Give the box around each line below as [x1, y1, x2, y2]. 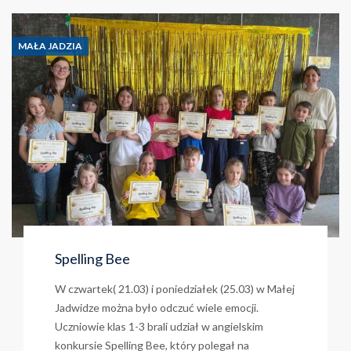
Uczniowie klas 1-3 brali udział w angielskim [55, 320, 263, 334]
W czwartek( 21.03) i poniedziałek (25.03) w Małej [55, 282, 295, 296]
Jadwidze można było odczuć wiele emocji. [55, 301, 259, 315]
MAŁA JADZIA [18, 39, 82, 52]
